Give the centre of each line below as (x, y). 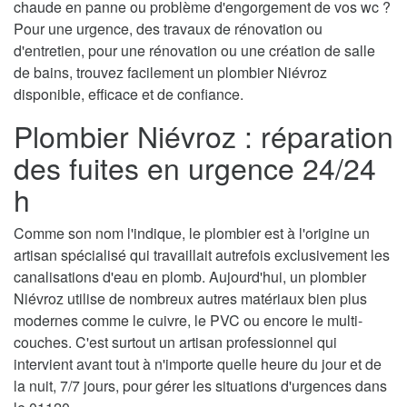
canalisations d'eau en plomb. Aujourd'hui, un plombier (190, 277)
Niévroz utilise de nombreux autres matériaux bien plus (190, 299)
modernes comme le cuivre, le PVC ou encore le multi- (188, 321)
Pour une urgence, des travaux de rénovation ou (168, 29)
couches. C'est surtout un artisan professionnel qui (175, 342)
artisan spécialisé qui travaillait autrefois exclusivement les (202, 255)
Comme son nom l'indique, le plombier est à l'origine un (192, 233)
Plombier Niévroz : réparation (203, 136)
